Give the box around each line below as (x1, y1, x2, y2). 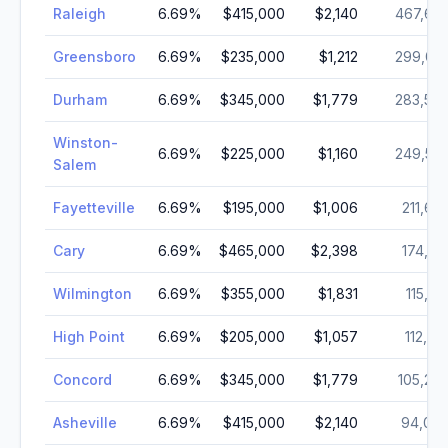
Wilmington (53, 285, 132, 302)
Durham (53, 91, 107, 108)
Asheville (53, 414, 117, 431)
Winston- (53, 134, 118, 151)
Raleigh (53, 5, 106, 22)
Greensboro (53, 48, 136, 65)
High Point (53, 328, 125, 345)
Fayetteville (53, 199, 135, 216)
